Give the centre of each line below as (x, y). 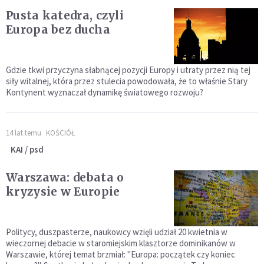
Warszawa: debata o (65, 178)
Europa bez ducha (58, 30)
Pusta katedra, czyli (65, 16)
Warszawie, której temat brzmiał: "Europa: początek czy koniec (121, 255)
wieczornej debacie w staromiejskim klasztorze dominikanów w (121, 243)
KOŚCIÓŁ (60, 133)
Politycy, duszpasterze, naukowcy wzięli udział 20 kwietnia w (117, 232)
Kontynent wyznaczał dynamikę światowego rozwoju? (105, 93)
